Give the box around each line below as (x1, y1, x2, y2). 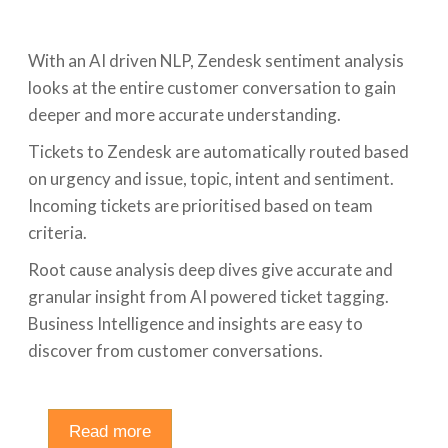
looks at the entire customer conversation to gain (28, 76, 396, 98)
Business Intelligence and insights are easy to (28, 312, 363, 334)
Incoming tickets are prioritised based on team (28, 194, 373, 216)
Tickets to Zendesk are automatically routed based (28, 140, 409, 162)
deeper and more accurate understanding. (28, 103, 341, 125)
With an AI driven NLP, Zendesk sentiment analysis (28, 49, 404, 71)
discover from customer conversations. (28, 339, 323, 361)
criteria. (28, 221, 87, 243)
